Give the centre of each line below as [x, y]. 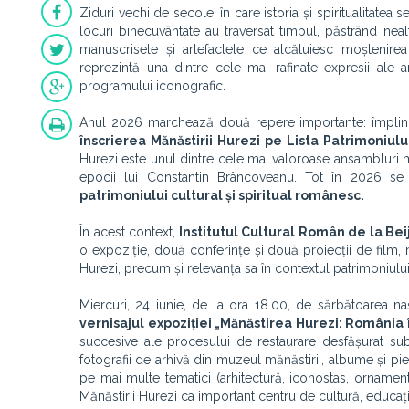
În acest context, [128, 232]
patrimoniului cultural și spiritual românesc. [222, 195]
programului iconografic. [152, 86]
